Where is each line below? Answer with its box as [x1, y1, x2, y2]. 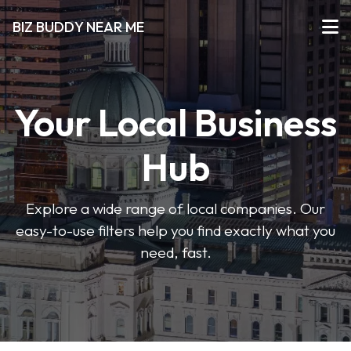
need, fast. [139, 243, 212, 262]
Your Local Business [14, 99, 337, 146]
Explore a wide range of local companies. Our [26, 199, 325, 218]
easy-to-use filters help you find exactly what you [16, 221, 335, 240]
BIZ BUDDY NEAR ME [13, 17, 144, 36]
